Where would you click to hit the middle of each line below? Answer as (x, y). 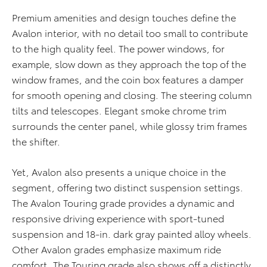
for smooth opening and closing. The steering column (132, 95)
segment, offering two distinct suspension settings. (128, 187)
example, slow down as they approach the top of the (129, 64)
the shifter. (36, 141)
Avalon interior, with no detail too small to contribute (130, 33)
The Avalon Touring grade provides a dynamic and (123, 203)
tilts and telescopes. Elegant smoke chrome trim (119, 110)
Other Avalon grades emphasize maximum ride (117, 249)
